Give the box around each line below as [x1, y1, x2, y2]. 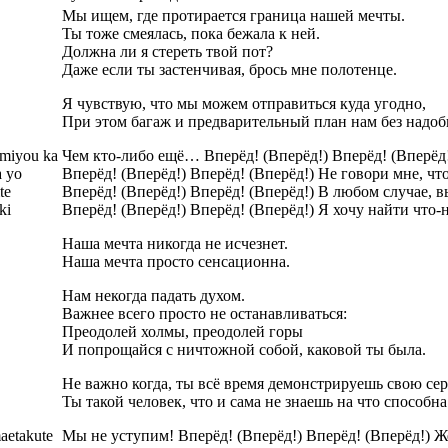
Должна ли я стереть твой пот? [62, 42, 273, 60]
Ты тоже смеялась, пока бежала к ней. [62, 24, 320, 42]
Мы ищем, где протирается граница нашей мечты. [62, 6, 405, 24]
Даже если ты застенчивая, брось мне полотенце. [62, 60, 397, 78]
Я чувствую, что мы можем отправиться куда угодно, [62, 94, 426, 112]
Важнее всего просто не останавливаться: [62, 304, 347, 322]
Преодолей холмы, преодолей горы [62, 322, 303, 340]
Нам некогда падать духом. [62, 286, 245, 304]
